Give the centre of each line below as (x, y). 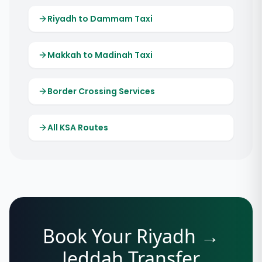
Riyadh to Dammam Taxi (100, 19)
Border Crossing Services (101, 91)
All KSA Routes (78, 127)
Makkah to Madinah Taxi (100, 55)
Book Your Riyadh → (131, 236)
